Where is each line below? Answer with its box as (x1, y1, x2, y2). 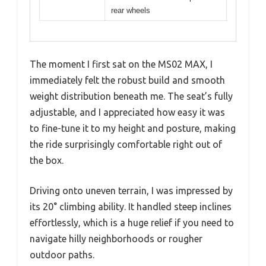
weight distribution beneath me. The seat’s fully (30, 91, 233, 102)
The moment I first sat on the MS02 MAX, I (30, 59, 213, 70)
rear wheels (111, 5, 150, 15)
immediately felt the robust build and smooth (30, 75, 225, 86)
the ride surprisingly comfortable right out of (30, 139, 222, 150)
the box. (30, 155, 64, 166)
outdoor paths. (30, 249, 94, 261)
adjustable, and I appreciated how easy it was (30, 107, 225, 118)
